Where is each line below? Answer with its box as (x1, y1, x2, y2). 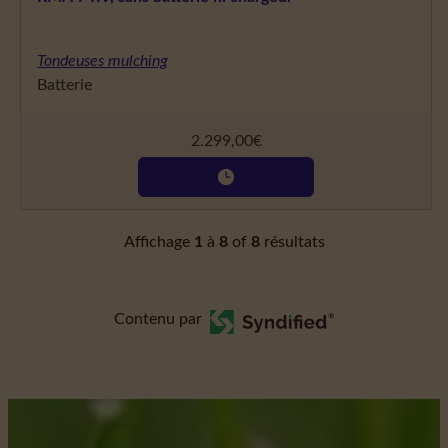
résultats (259, 234, 325, 251)
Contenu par (113, 311, 202, 328)
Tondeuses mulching (37, 53, 168, 70)
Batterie (37, 77, 92, 94)
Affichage (123, 234, 194, 251)
